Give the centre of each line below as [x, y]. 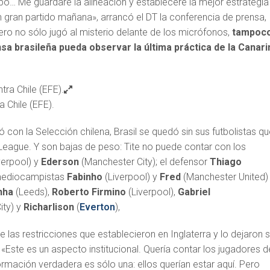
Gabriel [194, 192]
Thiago [226, 162]
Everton [98, 207]
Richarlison [49, 207]
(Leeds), [34, 192]
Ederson [61, 162]
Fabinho [86, 177]
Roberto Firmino [89, 192]
